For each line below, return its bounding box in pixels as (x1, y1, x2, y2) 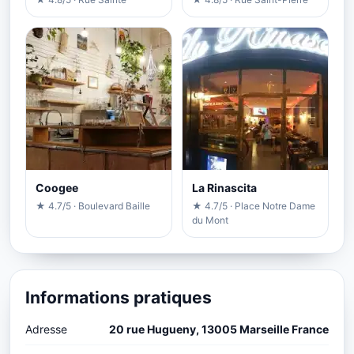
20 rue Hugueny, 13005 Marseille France (109, 322, 329, 337)
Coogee (36, 181, 78, 195)
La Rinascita (192, 181, 257, 195)
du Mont (192, 214, 228, 227)
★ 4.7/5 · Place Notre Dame (192, 200, 315, 213)
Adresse (25, 322, 67, 337)
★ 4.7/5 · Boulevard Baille (36, 200, 150, 213)
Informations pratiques (25, 288, 212, 308)
